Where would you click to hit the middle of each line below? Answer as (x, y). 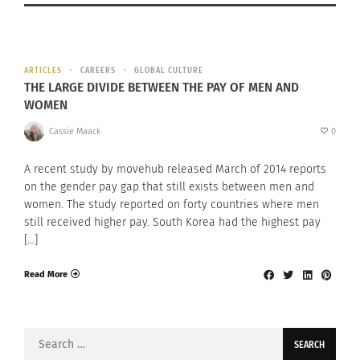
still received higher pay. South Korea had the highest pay (172, 223)
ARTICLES (43, 71)
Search (41, 337)
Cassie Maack (74, 131)
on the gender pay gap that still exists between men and (169, 187)
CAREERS (98, 71)
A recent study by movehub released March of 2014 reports (175, 170)
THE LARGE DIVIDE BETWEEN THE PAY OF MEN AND (162, 88)
